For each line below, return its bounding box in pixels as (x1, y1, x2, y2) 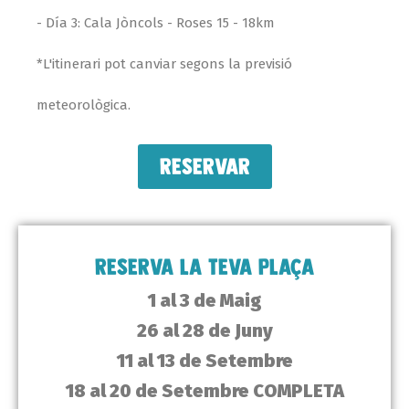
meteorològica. (37, 97, 131, 114)
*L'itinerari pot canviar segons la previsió (37, 56, 292, 73)
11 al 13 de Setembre (116, 350, 293, 372)
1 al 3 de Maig (147, 289, 262, 312)
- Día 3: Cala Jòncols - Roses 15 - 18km (37, 15, 275, 32)
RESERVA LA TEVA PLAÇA (95, 254, 314, 281)
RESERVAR (159, 153, 250, 181)
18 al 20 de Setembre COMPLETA (65, 380, 344, 403)
